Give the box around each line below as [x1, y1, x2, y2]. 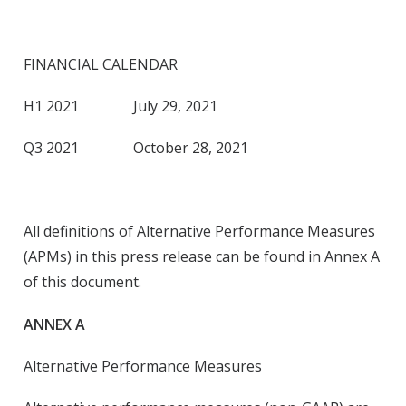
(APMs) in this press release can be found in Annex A [24, 246, 380, 266]
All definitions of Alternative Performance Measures [24, 221, 375, 241]
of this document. [24, 272, 141, 292]
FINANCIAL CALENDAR [24, 54, 178, 74]
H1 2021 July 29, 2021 [24, 96, 217, 116]
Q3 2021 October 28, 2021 [24, 138, 248, 158]
